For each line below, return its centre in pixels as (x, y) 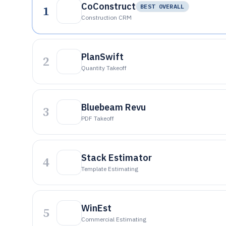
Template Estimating (110, 169)
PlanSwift (102, 57)
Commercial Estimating (114, 219)
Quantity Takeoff (104, 68)
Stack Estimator (117, 158)
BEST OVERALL (162, 6)
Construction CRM (106, 17)
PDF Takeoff (98, 118)
